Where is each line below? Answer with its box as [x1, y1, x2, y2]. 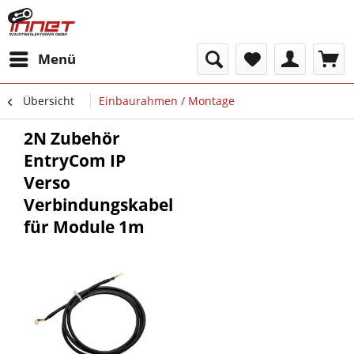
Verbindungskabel [24, 194, 173, 216]
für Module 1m [24, 216, 145, 238]
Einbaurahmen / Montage [99, 93, 235, 108]
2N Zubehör [24, 127, 120, 149]
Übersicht [23, 93, 74, 108]
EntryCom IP [24, 149, 126, 171]
